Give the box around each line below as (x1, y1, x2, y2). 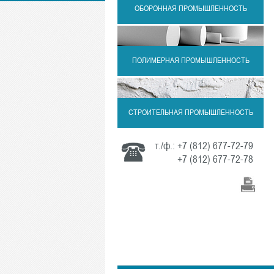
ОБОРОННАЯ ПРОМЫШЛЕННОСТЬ (134, 3, 247, 13)
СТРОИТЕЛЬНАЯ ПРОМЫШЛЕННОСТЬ (128, 107, 253, 117)
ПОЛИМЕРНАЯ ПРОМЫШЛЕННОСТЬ (131, 55, 250, 65)
